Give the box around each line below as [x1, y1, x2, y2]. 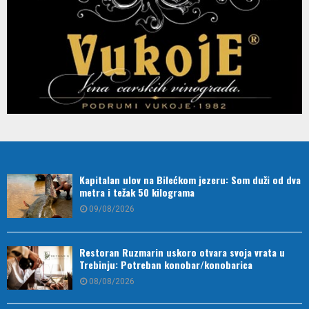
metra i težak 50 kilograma [79, 185, 195, 200]
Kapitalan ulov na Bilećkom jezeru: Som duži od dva [79, 172, 301, 188]
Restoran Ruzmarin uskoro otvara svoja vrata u [79, 244, 285, 259]
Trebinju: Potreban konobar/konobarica [79, 257, 252, 272]
